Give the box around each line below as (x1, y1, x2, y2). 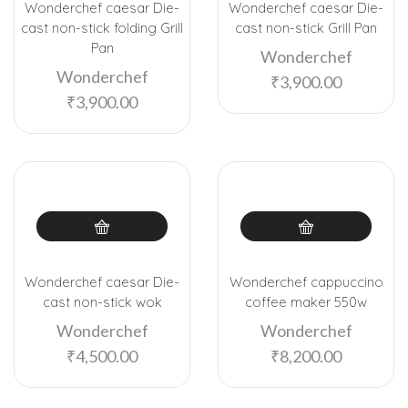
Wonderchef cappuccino (229, 273, 383, 291)
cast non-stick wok (42, 293, 162, 311)
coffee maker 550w (245, 293, 367, 311)
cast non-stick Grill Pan (235, 19, 377, 37)
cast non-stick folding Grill (21, 19, 183, 37)
